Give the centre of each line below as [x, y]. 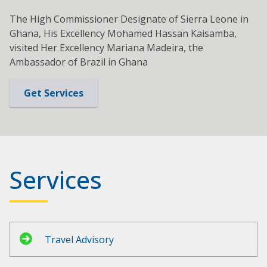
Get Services [54, 93]
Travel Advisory [79, 240]
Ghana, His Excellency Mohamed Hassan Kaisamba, [123, 34]
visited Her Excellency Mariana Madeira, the [106, 48]
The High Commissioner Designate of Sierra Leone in [129, 19]
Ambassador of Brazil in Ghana [79, 62]
